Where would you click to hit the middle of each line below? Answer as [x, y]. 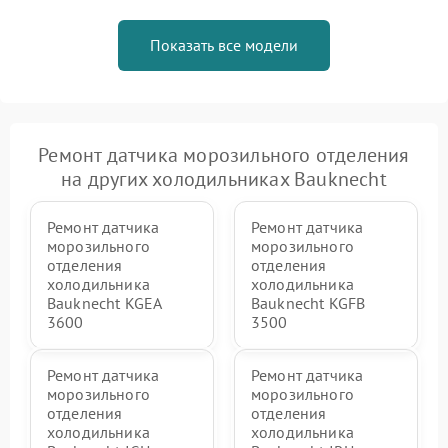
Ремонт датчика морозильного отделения [224, 155]
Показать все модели [224, 45]
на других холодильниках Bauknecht [224, 179]
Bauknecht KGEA [104, 303]
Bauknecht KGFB [308, 303]
